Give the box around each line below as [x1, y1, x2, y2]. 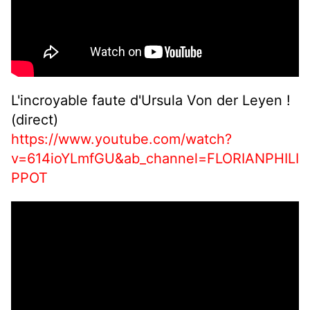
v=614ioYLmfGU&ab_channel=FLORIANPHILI [11, 150, 299, 167]
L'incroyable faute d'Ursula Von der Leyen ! [11, 92, 291, 109]
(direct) [11, 111, 58, 129]
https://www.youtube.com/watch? [11, 131, 232, 148]
